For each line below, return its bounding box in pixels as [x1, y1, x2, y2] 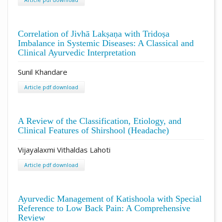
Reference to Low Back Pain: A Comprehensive [18, 203, 190, 213]
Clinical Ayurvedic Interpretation [18, 47, 136, 57]
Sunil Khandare [18, 66, 67, 77]
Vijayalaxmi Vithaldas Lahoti [18, 144, 111, 155]
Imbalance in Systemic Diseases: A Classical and [18, 38, 194, 48]
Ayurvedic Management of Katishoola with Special [18, 193, 202, 204]
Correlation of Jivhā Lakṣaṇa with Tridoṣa [18, 28, 169, 39]
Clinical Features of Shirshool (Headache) [18, 125, 169, 135]
